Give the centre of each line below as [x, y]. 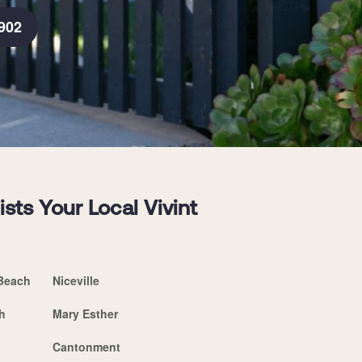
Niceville [76, 280]
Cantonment [86, 346]
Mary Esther [85, 313]
